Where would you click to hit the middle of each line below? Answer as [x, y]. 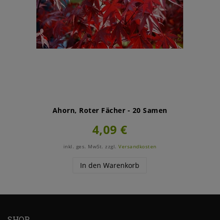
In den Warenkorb [110, 165]
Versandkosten [137, 147]
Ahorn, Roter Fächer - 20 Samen [110, 110]
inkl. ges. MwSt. [83, 147]
